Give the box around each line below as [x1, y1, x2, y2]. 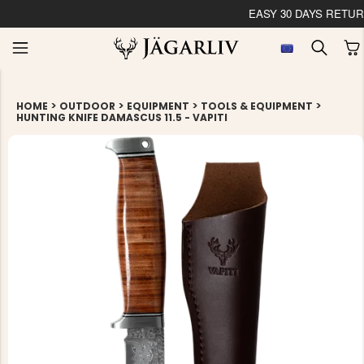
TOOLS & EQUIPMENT [201, 99, 313, 113]
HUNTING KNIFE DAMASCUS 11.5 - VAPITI [16, 110, 227, 124]
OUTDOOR [59, 99, 115, 113]
